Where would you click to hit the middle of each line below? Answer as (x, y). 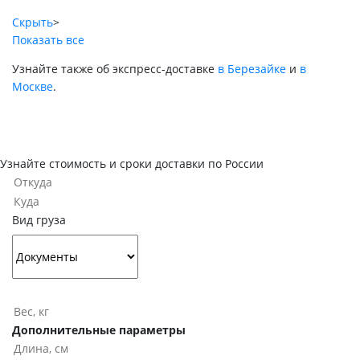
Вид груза (39, 220)
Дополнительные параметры (99, 330)
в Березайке (252, 69)
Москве (33, 87)
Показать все (48, 40)
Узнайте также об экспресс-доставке (115, 69)
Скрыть (33, 22)
